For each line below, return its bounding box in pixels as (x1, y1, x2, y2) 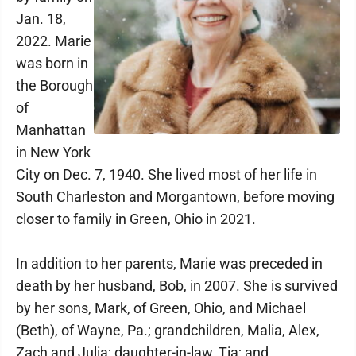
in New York (16, 144, 91, 161)
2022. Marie (16, 33, 91, 49)
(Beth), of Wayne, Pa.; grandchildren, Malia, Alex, (16, 322, 319, 339)
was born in (16, 55, 88, 72)
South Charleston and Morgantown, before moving (16, 188, 335, 205)
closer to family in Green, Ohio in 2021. (16, 211, 256, 227)
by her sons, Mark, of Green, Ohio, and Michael (16, 300, 306, 316)
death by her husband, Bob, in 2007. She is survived (16, 277, 338, 294)
